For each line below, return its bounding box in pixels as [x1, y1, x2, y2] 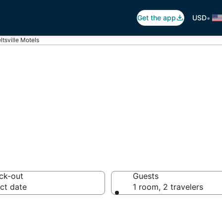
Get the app [137, 13, 176, 22]
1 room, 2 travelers [133, 182, 203, 192]
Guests [133, 171, 159, 181]
